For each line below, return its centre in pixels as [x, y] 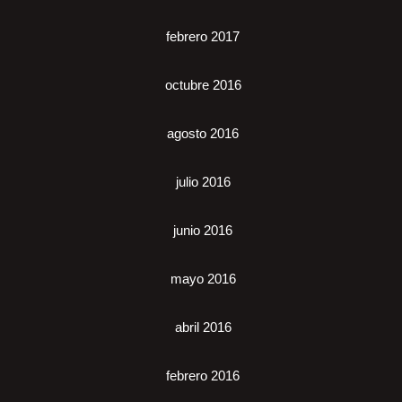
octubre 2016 [203, 85]
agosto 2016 [203, 134]
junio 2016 [203, 231]
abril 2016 [203, 328]
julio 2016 [203, 182]
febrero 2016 [203, 376]
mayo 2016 [203, 279]
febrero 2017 [203, 37]
